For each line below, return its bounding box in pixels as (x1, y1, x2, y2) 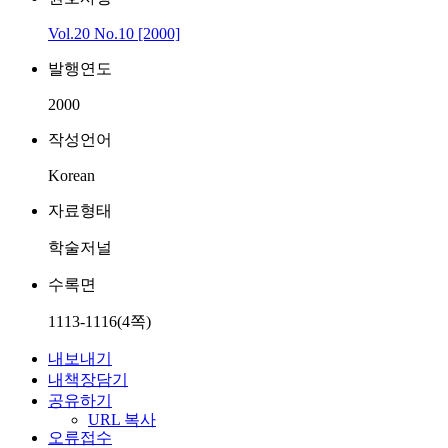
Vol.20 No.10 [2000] (48, 25, 180, 42)
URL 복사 (88, 411, 156, 428)
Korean (48, 167, 95, 184)
